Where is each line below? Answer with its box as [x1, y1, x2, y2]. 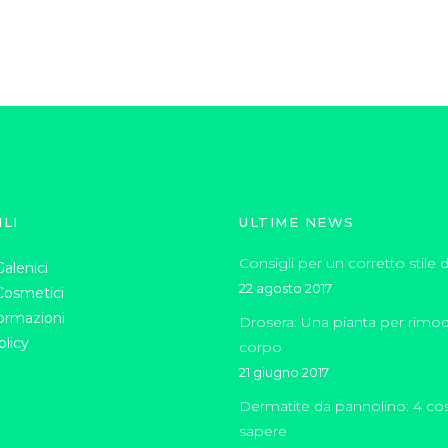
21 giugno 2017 [239, 364, 329, 381]
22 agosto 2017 [239, 280, 332, 297]
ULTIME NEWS [239, 214, 355, 231]
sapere [239, 422, 295, 441]
